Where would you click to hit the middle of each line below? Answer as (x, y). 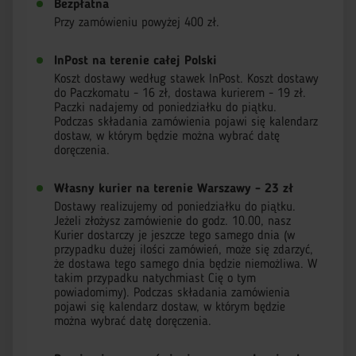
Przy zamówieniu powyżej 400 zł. (137, 23)
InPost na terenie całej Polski (135, 61)
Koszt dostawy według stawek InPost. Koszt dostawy (186, 79)
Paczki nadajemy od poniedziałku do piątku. (165, 108)
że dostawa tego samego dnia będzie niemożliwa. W (186, 265)
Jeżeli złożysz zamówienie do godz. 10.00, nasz (172, 222)
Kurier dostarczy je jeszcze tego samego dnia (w (174, 236)
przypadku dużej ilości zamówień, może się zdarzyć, (184, 250)
